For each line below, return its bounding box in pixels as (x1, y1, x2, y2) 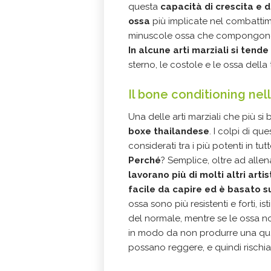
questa (128, 1, 160, 12)
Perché (128, 155, 161, 166)
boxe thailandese (128, 126, 209, 137)
